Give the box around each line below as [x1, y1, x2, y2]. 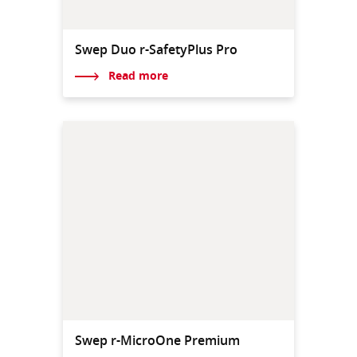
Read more [108, 68, 168, 84]
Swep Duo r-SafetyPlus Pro [75, 40, 237, 58]
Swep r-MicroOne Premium [75, 331, 240, 350]
